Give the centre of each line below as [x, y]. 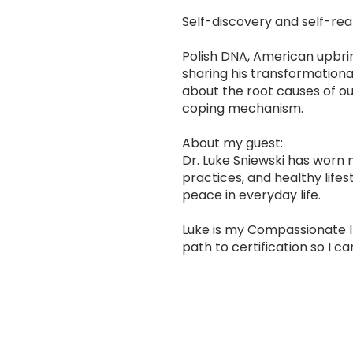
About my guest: [232, 143]
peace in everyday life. [251, 195]
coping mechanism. [243, 108]
